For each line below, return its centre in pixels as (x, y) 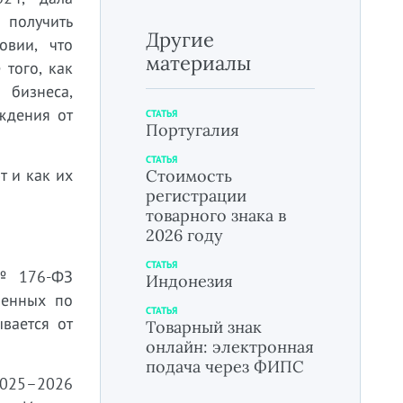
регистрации (196, 196)
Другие (180, 40)
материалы (198, 63)
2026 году (184, 235)
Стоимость (189, 176)
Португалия (193, 130)
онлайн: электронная (230, 347)
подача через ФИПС (225, 367)
